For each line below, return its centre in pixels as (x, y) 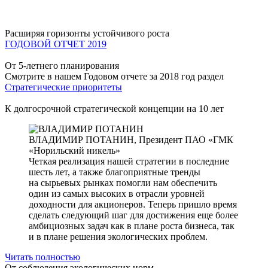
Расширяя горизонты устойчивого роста (87, 33)
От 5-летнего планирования (62, 66)
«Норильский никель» (74, 150)
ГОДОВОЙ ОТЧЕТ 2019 (56, 44)
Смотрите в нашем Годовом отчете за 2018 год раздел (114, 76)
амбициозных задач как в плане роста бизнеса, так (132, 226)
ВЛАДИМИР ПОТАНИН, (84, 140)
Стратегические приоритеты (63, 87)
